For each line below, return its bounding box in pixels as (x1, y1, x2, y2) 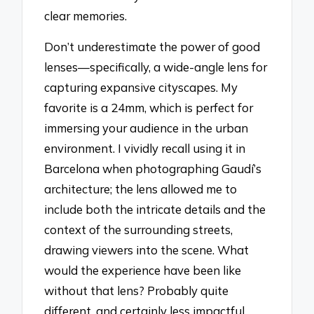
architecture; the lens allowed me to (44, 182, 238, 197)
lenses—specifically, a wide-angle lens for (44, 60, 268, 75)
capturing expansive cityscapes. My (44, 80, 238, 95)
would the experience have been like (44, 263, 242, 278)
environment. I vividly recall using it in (44, 141, 246, 156)
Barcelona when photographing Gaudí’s (44, 161, 262, 177)
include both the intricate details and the (44, 202, 266, 217)
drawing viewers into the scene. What (44, 243, 250, 258)
